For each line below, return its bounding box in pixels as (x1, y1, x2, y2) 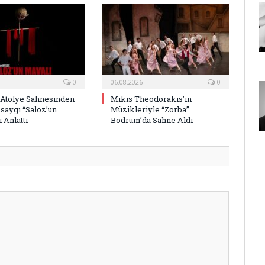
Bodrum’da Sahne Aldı (111, 115, 193, 126)
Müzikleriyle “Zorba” (111, 104, 189, 115)
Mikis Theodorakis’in (111, 93, 192, 105)
